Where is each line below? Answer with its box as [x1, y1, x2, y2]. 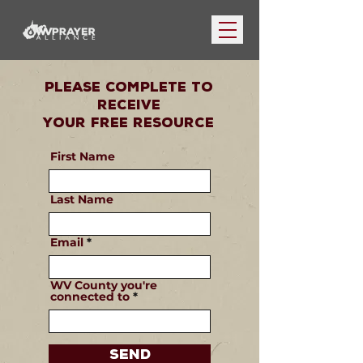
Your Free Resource [43, 115, 214, 130]
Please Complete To [44, 79, 213, 95]
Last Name [50, 192, 113, 207]
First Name [50, 149, 115, 164]
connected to [50, 289, 130, 304]
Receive [96, 97, 160, 113]
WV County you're [50, 278, 157, 293]
